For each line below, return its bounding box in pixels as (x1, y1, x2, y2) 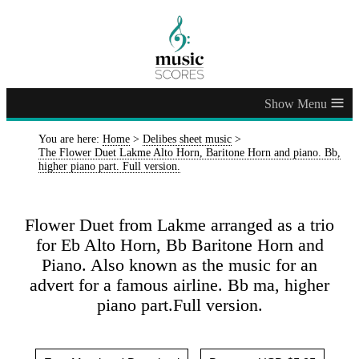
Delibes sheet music (143, 132, 232, 146)
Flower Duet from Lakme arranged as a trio (25, 215, 334, 235)
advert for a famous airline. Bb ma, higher (30, 275, 329, 295)
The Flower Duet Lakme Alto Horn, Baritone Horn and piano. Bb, (38, 146, 341, 159)
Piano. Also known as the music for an (42, 255, 317, 275)
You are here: (38, 132, 103, 146)
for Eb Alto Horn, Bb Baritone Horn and (35, 235, 324, 255)
